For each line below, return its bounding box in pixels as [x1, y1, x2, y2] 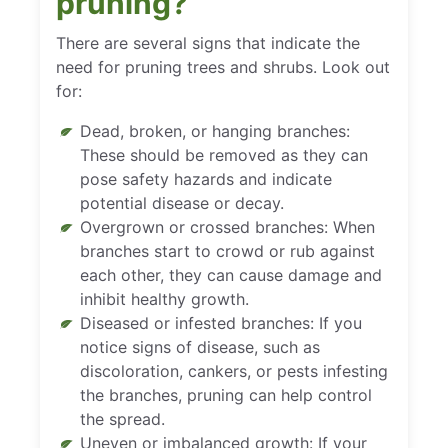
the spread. [80, 408, 165, 429]
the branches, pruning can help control [80, 384, 372, 405]
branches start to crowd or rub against [80, 240, 375, 261]
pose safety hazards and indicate [80, 168, 332, 189]
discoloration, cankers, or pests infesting [80, 360, 388, 381]
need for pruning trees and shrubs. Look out [56, 56, 390, 77]
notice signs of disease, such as [80, 336, 320, 357]
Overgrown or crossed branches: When [80, 216, 375, 237]
